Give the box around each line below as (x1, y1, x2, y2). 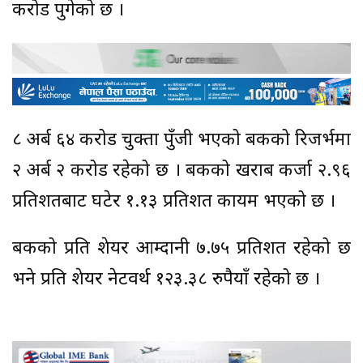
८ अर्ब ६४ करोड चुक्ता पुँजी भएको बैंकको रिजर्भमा (12, 129, 351, 153)
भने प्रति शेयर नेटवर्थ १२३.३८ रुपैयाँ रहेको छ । (12, 268, 320, 293)
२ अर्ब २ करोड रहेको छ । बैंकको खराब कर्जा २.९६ (12, 160, 351, 184)
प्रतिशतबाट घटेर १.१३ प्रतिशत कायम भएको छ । (12, 190, 335, 215)
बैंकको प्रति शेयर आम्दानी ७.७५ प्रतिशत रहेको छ (12, 237, 351, 262)
